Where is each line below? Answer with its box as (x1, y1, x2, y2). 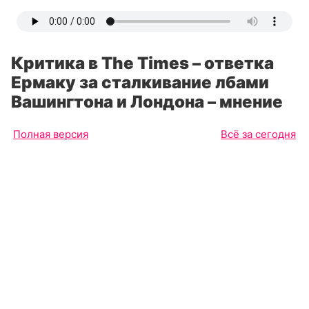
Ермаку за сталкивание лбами (11, 72, 269, 92)
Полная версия (13, 128, 88, 141)
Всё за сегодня (221, 128, 296, 141)
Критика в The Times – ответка (11, 53, 274, 73)
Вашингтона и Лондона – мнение (11, 92, 283, 112)
